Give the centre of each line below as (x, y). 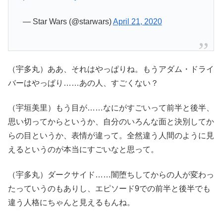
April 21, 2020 (137, 21)
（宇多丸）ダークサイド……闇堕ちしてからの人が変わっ (111, 174)
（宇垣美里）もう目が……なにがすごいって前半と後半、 (111, 108)
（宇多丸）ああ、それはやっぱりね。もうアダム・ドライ (111, 69)
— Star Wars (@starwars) (68, 21)
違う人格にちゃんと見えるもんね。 (71, 202)
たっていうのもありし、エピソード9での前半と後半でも (109, 188)
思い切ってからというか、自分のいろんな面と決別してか (111, 122)
